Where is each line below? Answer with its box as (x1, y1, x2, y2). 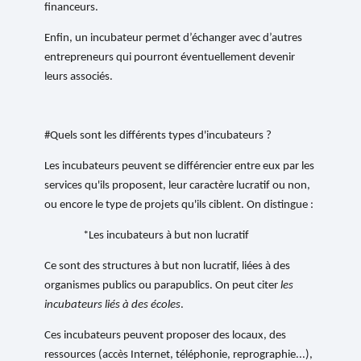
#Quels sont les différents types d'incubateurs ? (44, 130, 272, 143)
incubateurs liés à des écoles (44, 299, 181, 312)
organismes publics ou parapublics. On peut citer (44, 280, 281, 293)
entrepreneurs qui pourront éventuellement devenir (44, 52, 296, 64)
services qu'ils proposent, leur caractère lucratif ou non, (44, 180, 311, 193)
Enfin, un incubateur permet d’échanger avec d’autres (44, 32, 303, 45)
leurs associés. (44, 71, 114, 84)
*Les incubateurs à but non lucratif (83, 230, 250, 243)
